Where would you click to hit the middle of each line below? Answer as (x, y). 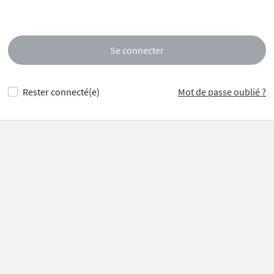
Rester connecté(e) (61, 92)
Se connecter (137, 50)
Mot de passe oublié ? (222, 92)
